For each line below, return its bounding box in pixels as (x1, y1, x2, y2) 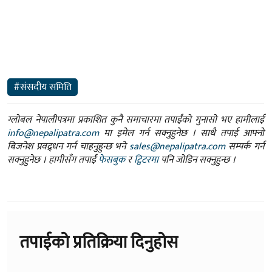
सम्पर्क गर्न (225, 138, 265, 155)
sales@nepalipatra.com (129, 138, 225, 155)
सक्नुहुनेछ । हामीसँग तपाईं (7, 152, 98, 169)
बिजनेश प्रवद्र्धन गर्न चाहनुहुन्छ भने (7, 138, 129, 155)
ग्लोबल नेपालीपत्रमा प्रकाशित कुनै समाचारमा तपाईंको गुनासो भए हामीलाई (7, 112, 264, 129)
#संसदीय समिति (13, 79, 72, 96)
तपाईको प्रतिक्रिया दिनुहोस (19, 228, 178, 257)
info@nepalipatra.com (7, 125, 99, 142)
